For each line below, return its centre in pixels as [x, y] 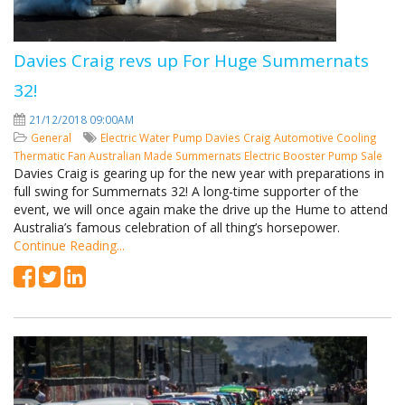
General [52, 137]
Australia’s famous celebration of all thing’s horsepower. [177, 227]
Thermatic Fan [51, 155]
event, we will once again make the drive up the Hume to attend [201, 209]
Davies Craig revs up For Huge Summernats [191, 61]
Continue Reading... [69, 245]
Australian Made [132, 155]
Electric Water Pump [153, 137]
